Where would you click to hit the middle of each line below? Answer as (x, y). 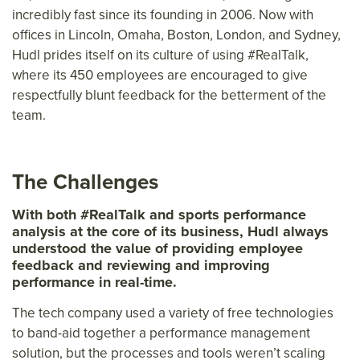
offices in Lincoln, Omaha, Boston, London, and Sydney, (176, 34)
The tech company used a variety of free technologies (173, 312)
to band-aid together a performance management (161, 332)
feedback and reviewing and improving (141, 265)
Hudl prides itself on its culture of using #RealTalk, (160, 54)
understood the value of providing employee (157, 248)
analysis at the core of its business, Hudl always (170, 231)
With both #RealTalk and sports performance (159, 214)
